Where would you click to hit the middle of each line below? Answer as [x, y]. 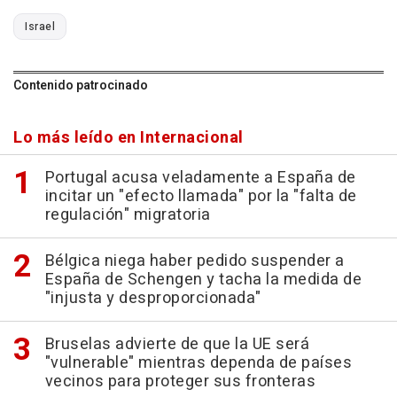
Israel [40, 27]
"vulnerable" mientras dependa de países [198, 363]
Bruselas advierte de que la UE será [177, 345]
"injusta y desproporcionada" [153, 299]
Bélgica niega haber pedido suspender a [195, 261]
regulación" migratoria [128, 215]
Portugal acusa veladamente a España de [200, 178]
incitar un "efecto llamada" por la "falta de [201, 197]
